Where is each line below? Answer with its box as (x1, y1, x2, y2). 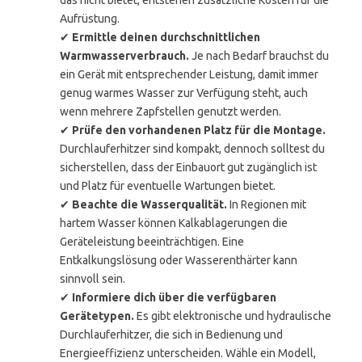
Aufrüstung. (60, 12, 120, 25)
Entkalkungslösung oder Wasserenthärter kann (60, 254, 297, 267)
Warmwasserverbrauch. (60, 49, 189, 62)
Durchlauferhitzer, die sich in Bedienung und (60, 328, 283, 341)
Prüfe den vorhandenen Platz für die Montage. (72, 124, 326, 137)
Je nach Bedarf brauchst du (189, 49, 329, 62)
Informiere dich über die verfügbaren (72, 291, 276, 304)
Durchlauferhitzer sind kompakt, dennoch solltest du (60, 142, 325, 155)
